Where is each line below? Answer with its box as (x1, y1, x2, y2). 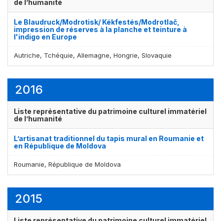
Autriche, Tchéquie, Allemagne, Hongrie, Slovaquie (14, 51, 172, 59)
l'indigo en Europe (14, 32, 77, 41)
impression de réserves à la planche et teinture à (14, 25, 187, 34)
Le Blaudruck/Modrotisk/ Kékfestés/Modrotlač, (14, 17, 180, 26)
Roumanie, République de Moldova (14, 160, 121, 168)
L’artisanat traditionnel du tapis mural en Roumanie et (14, 134, 204, 143)
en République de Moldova (14, 141, 106, 150)
